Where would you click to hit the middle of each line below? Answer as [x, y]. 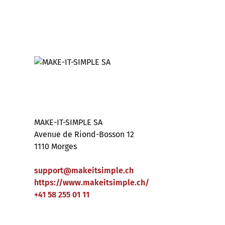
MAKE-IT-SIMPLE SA [68, 122]
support [49, 171]
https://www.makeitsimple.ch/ [92, 183]
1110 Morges [55, 146]
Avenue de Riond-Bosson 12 [84, 134]
